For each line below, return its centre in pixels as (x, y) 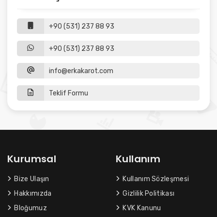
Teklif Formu (69, 93)
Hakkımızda (32, 193)
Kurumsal (32, 159)
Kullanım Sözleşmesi (155, 179)
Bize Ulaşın (31, 179)
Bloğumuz (30, 208)
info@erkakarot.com (81, 71)
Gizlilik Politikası (148, 193)
